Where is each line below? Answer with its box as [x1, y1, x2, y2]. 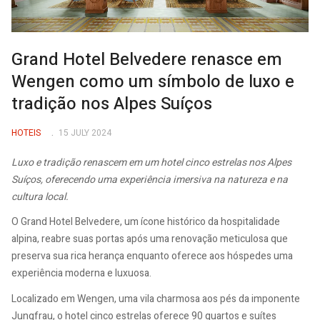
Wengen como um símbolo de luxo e [11, 69, 294, 94]
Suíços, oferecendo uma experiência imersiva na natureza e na [11, 171, 288, 187]
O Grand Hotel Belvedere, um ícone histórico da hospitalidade [11, 214, 280, 230]
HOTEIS [11, 126, 41, 140]
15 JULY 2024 [58, 126, 111, 140]
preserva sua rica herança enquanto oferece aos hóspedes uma [11, 249, 293, 264]
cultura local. [11, 189, 69, 204]
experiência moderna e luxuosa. [11, 266, 151, 281]
